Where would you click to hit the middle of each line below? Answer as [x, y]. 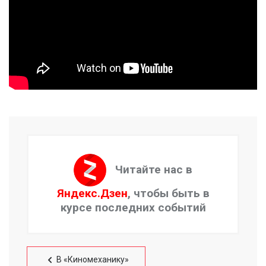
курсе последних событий [133, 208]
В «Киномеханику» [93, 260]
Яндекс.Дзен [92, 194]
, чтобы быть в [168, 194]
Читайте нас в [154, 169]
